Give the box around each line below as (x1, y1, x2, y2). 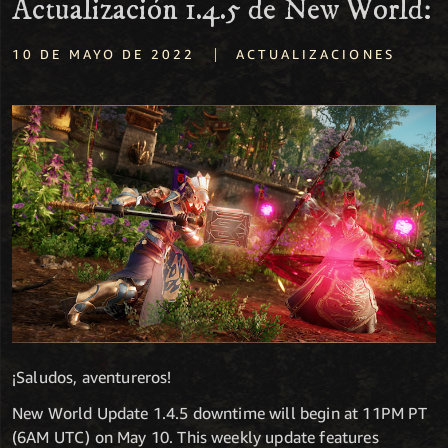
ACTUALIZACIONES (236, 46, 395, 62)
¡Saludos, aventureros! (12, 367, 172, 388)
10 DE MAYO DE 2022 (12, 46, 196, 62)
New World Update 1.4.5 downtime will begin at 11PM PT (12, 403, 428, 424)
